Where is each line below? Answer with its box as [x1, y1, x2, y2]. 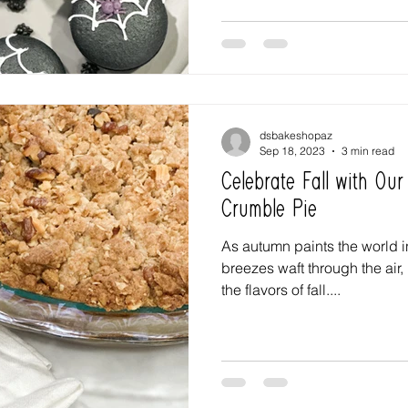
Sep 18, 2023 [260, 144, 325, 158]
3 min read [342, 144, 394, 158]
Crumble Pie [221, 198, 317, 222]
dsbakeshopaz [260, 128, 332, 142]
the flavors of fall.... [221, 280, 341, 299]
